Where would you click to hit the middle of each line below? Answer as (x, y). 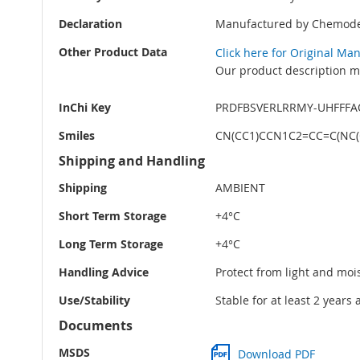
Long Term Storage (111, 244)
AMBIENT (240, 188)
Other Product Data (113, 52)
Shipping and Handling (132, 161)
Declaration (90, 24)
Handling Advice (104, 272)
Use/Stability (94, 301)
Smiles (77, 136)
